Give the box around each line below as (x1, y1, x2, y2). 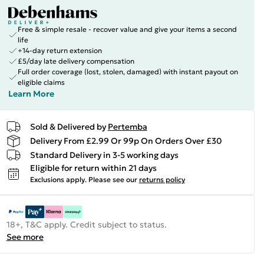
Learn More (8, 88, 54, 99)
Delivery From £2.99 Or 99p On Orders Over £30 (29, 135, 222, 146)
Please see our (88, 175, 137, 184)
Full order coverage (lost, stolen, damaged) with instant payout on (17, 67, 238, 76)
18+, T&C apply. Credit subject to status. (6, 219, 167, 230)
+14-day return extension (17, 46, 102, 55)
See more (6, 232, 44, 242)
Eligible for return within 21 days (29, 163, 157, 173)
